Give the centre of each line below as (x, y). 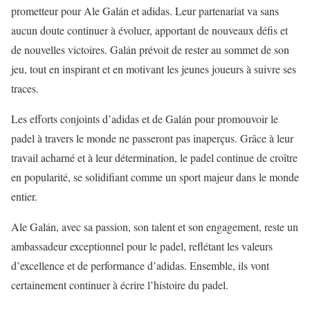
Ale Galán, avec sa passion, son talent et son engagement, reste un (155, 227)
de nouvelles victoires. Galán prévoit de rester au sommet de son (150, 50)
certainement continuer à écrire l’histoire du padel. (120, 285)
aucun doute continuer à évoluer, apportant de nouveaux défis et (149, 30)
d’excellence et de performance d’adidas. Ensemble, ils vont (140, 266)
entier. (24, 197)
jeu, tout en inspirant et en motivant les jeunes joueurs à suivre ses (154, 69)
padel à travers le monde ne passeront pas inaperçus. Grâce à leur (152, 138)
